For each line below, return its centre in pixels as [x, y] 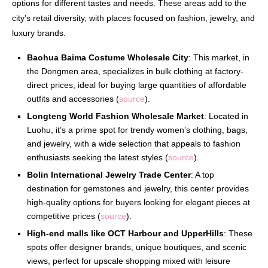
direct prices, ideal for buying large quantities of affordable [137, 85]
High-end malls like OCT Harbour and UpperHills [125, 234]
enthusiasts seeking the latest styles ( [98, 158]
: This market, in [219, 58]
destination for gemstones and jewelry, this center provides [138, 189]
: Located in [226, 116]
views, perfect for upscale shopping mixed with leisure [129, 261]
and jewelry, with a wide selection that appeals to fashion [134, 144]
